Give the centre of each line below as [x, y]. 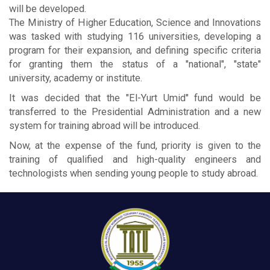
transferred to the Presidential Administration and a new [135, 111]
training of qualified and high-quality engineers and [135, 159]
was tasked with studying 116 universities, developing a [135, 36]
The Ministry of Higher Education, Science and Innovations [135, 22]
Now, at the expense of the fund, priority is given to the [135, 145]
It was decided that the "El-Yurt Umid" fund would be [135, 98]
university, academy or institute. [76, 78]
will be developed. [48, 8]
